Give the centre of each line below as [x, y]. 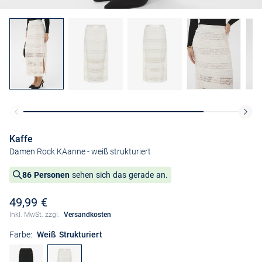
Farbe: [21, 235]
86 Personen [46, 175]
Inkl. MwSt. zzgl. [35, 215]
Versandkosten [87, 215]
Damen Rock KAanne [47, 152]
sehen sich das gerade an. [119, 175]
